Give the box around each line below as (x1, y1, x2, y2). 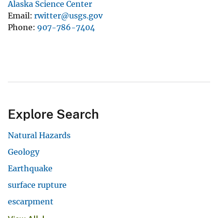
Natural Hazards (8, 130, 71, 140)
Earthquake (8, 163, 53, 173)
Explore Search (8, 106, 99, 122)
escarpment (8, 196, 54, 206)
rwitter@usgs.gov (34, 10, 103, 20)
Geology (8, 146, 39, 157)
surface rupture (8, 180, 67, 190)
